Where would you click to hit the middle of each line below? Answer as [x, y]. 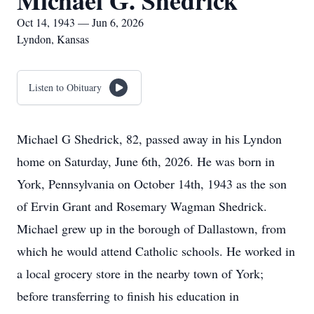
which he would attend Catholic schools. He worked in [156, 251]
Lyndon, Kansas [53, 39]
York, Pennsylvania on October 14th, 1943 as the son [152, 184]
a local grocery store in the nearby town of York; [140, 273]
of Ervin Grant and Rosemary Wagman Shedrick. [142, 206]
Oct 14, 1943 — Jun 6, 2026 [80, 22]
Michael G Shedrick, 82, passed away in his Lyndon [149, 139]
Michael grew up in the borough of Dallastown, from [151, 228]
